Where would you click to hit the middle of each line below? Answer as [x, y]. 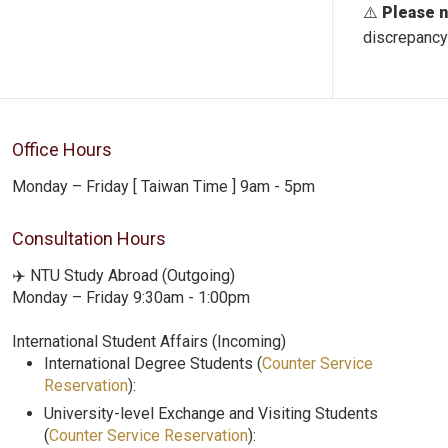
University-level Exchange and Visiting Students [211, 413]
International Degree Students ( [153, 363]
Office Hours [62, 149]
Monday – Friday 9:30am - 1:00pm [131, 297]
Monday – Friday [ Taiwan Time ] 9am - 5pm [163, 186]
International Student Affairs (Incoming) [149, 341]
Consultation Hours [89, 238]
